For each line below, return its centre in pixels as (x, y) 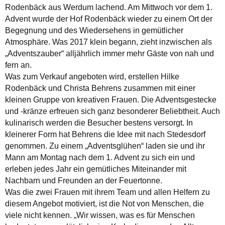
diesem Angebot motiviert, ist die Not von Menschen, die (104, 203)
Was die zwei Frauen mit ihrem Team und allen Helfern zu (107, 192)
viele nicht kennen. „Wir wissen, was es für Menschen (100, 215)
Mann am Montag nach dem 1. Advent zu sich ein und (100, 157)
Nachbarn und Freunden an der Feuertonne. (85, 180)
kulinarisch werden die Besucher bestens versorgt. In (99, 123)
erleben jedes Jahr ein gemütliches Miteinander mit (96, 169)
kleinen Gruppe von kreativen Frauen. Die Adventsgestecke (111, 99)
